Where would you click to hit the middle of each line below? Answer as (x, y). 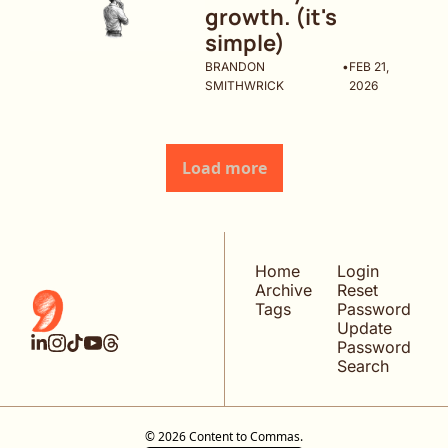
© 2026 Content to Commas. (224, 437)
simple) (245, 43)
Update (364, 328)
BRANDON (235, 67)
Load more (224, 168)
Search (362, 366)
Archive (283, 290)
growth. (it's (271, 17)
